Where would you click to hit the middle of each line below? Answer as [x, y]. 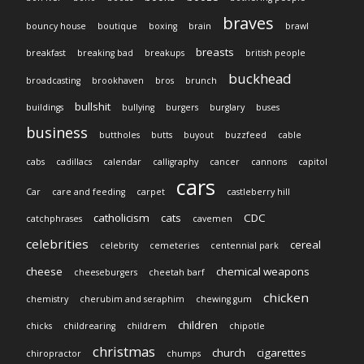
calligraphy [175, 162]
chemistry [47, 299]
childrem [147, 326]
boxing [163, 26]
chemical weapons [263, 272]
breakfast [46, 53]
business [57, 133]
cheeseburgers [106, 273]
